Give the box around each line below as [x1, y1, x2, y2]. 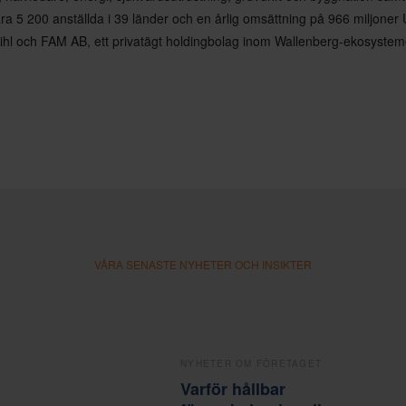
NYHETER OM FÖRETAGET [180, 356, 322, 370]
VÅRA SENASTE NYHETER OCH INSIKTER [94, 256, 312, 272]
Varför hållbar [180, 376, 285, 401]
